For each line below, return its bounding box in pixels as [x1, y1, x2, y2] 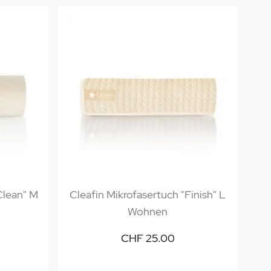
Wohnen [128, 204, 168, 218]
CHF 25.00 [120, 231, 175, 245]
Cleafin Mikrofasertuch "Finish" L [70, 188, 226, 201]
